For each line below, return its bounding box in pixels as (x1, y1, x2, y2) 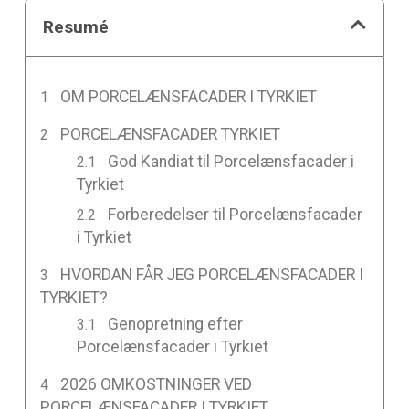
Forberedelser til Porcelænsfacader (108, 204, 363, 224)
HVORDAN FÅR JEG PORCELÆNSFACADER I (60, 265, 364, 284)
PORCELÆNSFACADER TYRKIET (60, 124, 281, 143)
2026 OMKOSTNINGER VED (60, 375, 253, 394)
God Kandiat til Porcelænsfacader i (108, 152, 355, 171)
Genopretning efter (108, 315, 244, 334)
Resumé (43, 16, 110, 37)
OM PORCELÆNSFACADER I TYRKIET (60, 87, 318, 106)
